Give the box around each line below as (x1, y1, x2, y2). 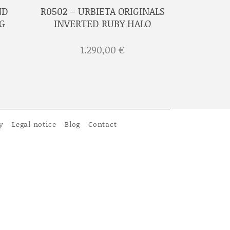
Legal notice (12, 119, 56, 130)
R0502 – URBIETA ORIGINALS (40, 4, 165, 18)
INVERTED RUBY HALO (54, 16, 151, 30)
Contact (88, 119, 117, 130)
